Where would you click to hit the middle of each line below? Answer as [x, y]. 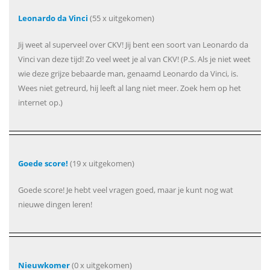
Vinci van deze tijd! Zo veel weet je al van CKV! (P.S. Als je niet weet [134, 59]
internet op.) [40, 102]
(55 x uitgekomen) [121, 18]
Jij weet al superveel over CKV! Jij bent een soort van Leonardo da [133, 44]
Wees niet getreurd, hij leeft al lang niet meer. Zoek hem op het [130, 88]
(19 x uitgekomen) [101, 163]
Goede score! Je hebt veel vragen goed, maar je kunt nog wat [126, 190]
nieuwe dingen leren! [55, 204]
